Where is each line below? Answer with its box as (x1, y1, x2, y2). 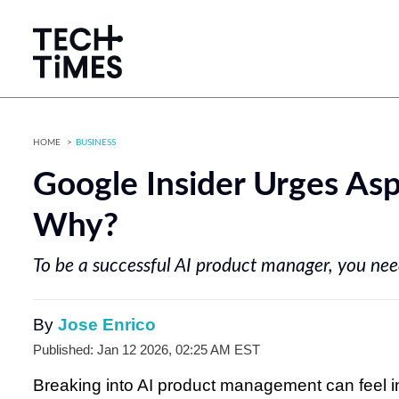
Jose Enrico (58, 315, 156, 334)
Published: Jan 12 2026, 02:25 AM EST (33, 342, 260, 357)
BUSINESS (76, 138, 116, 147)
